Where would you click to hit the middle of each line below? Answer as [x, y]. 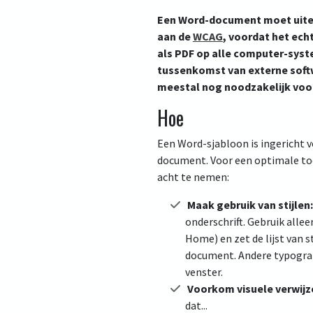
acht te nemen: [193, 177]
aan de [175, 36]
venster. [204, 272]
